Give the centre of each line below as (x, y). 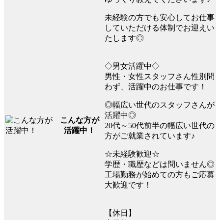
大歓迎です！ (128, 185)
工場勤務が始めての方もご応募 (160, 174)
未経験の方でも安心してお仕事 (160, 17)
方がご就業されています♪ (150, 136)
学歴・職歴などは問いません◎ (160, 164)
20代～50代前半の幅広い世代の (160, 125)
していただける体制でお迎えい (160, 27)
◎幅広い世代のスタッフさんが (160, 105)
